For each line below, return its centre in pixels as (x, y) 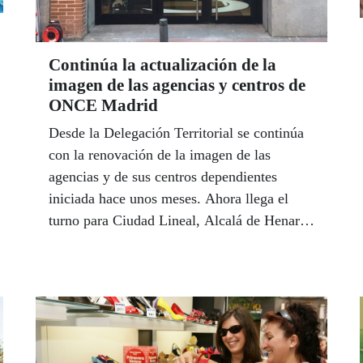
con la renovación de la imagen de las (160, 155)
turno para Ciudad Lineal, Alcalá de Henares (180, 221)
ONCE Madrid (103, 106)
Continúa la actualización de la (162, 65)
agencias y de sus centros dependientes (163, 177)
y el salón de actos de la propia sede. (157, 243)
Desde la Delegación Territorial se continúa (176, 133)
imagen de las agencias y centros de (177, 85)
